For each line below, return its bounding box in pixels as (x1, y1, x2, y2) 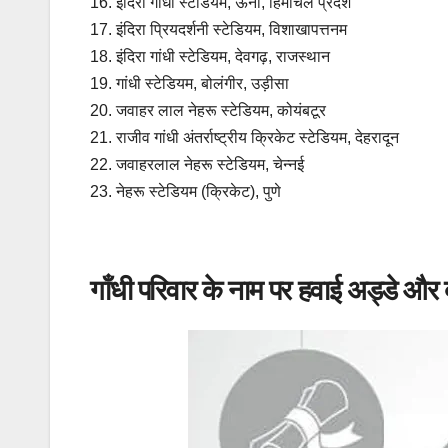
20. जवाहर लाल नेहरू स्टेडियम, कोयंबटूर (90, 101, 326, 119)
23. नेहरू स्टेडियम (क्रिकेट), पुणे (90, 182, 281, 200)
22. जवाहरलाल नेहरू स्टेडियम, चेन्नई (90, 155, 304, 173)
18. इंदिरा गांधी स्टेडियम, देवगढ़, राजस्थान (90, 47, 330, 65)
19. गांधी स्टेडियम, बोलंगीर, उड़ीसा (90, 74, 289, 92)
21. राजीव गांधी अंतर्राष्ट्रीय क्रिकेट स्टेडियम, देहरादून (90, 128, 399, 146)
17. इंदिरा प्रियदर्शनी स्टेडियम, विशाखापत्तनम (90, 20, 347, 38)
